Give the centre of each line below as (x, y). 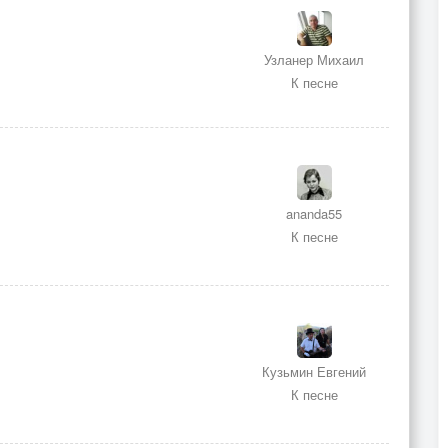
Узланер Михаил (314, 60)
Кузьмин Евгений (314, 371)
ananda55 (314, 214)
